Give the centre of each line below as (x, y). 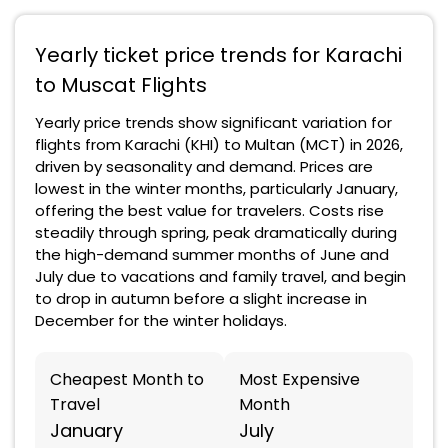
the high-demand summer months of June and (212, 254)
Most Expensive (299, 379)
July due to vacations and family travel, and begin (220, 276)
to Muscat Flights (121, 85)
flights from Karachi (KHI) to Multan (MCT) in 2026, (219, 144)
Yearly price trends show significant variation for (213, 122)
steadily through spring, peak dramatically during (216, 232)
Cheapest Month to (127, 379)
